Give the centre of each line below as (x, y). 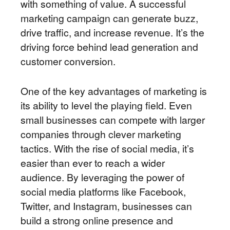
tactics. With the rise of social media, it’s (107, 148)
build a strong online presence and (97, 220)
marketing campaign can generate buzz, (109, 18)
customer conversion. (68, 61)
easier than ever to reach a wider (93, 163)
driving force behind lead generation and (109, 47)
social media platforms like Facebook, (103, 191)
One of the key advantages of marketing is (114, 91)
